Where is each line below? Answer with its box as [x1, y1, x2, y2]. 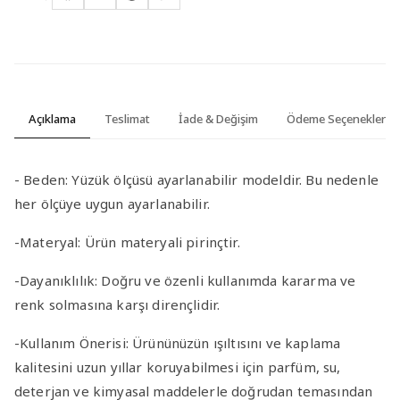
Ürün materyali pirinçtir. [84, 232, 240, 251]
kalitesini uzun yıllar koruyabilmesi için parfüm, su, [14, 357, 341, 376]
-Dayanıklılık [14, 271, 96, 289]
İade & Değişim [179, 110, 258, 127]
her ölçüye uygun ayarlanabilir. [14, 194, 210, 212]
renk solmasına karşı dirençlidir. [14, 295, 221, 313]
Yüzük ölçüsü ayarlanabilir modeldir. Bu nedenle [71, 170, 379, 188]
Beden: [23, 170, 72, 188]
